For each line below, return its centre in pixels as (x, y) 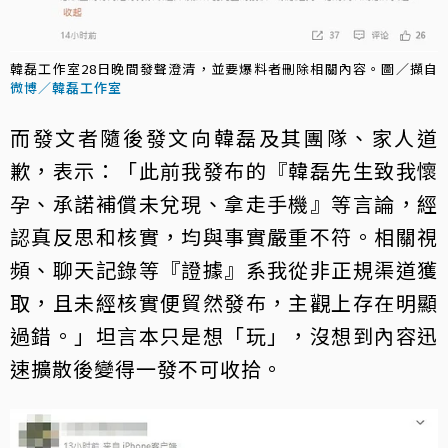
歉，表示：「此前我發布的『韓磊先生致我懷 (224, 171)
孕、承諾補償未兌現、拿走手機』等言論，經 (224, 204)
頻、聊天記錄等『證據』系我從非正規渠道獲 (224, 270)
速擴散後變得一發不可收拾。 (146, 369)
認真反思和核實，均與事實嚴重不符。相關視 (224, 237)
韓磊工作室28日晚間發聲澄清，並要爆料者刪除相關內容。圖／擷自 (224, 69)
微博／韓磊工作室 (66, 88)
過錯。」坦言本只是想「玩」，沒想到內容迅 (224, 336)
